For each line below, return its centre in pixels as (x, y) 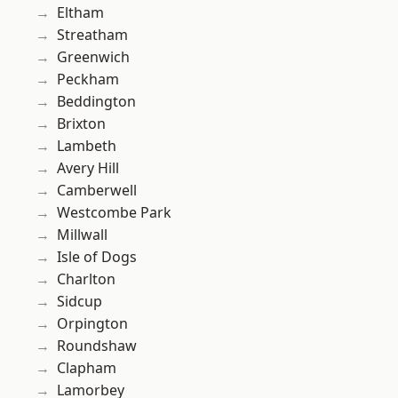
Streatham (92, 35)
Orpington (92, 324)
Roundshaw (97, 346)
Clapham (87, 368)
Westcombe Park (114, 213)
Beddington (96, 102)
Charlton (86, 279)
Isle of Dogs (97, 257)
